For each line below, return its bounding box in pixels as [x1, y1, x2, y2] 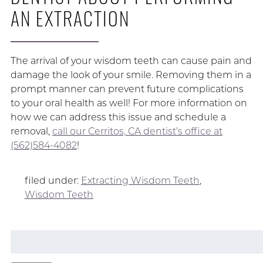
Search [9, 231, 42, 242]
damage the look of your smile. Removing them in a [10, 69, 251, 81]
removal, [10, 126, 52, 137]
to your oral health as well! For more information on [10, 97, 247, 109]
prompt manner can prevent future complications [10, 83, 244, 95]
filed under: [24, 175, 81, 187]
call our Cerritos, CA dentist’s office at [52, 126, 222, 137]
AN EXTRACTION [10, 4, 130, 32]
